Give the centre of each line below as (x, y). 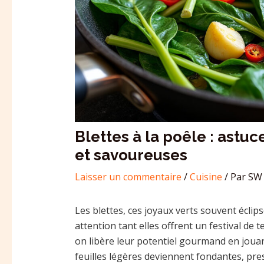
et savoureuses (131, 155)
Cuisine (206, 176)
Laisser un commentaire (128, 176)
